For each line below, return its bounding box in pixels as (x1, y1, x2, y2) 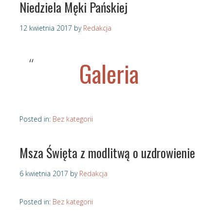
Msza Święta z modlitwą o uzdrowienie (19, 143, 195, 163)
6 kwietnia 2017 (19, 169, 68, 179)
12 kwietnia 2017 (19, 23, 72, 33)
